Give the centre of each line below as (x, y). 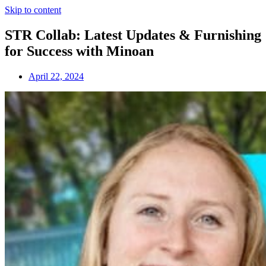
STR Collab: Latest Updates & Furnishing (133, 35)
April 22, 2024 (56, 76)
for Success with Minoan (79, 51)
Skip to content (33, 10)
